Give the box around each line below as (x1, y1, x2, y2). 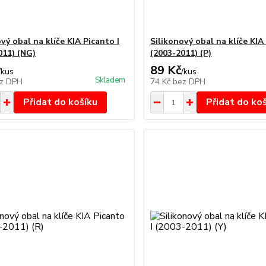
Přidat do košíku (23, 96, 97, 109)
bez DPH (173, 76, 206, 87)
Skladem (95, 75, 126, 85)
